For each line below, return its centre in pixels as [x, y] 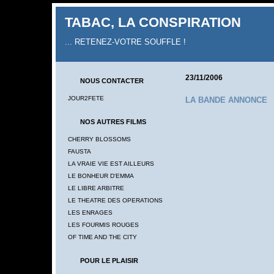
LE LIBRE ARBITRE [96, 188]
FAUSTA [79, 151]
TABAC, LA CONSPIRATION [153, 22]
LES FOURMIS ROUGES [103, 225]
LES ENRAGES [90, 213]
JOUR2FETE [86, 98]
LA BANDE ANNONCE [226, 100]
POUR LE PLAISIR [109, 261]
